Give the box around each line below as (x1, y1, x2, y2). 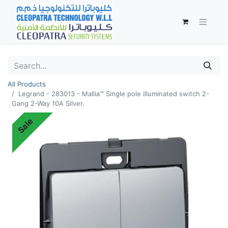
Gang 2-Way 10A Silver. (12, 99, 84, 107)
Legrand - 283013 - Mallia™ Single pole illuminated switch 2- (18, 90, 209, 98)
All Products (8, 80, 46, 88)
